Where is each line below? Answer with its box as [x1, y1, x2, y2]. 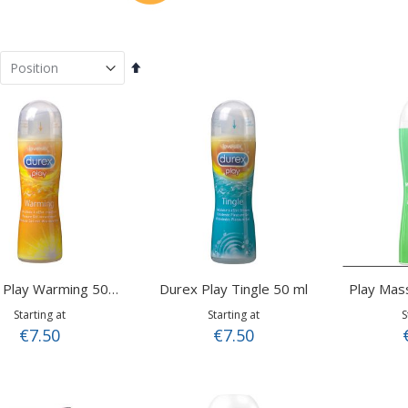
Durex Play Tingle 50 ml [158, 279, 308, 298]
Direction [140, 89, 189, 107]
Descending [140, 72, 206, 89]
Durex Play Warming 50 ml [107, 280, 118, 298]
